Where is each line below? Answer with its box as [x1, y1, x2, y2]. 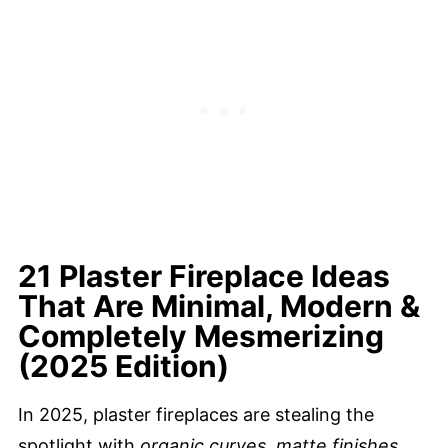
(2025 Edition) [18, 348, 229, 384]
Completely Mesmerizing [18, 318, 384, 354]
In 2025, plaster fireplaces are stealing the [18, 404, 374, 425]
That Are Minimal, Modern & [18, 288, 420, 324]
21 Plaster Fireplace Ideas [18, 258, 390, 294]
